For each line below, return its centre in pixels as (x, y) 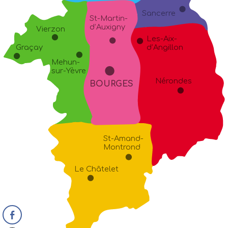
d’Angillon (165, 48)
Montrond (122, 147)
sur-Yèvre (68, 70)
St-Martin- (109, 18)
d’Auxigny (108, 27)
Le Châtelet (97, 169)
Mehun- (65, 62)
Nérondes (173, 81)
